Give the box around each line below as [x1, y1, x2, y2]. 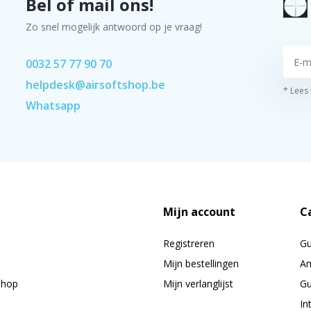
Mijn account [163, 203, 236, 219]
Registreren [163, 236, 215, 250]
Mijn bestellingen [163, 256, 239, 270]
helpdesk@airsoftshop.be [25, 76, 165, 92]
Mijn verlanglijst [163, 276, 234, 290]
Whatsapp [25, 97, 81, 113]
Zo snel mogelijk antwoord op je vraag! [25, 19, 202, 33]
